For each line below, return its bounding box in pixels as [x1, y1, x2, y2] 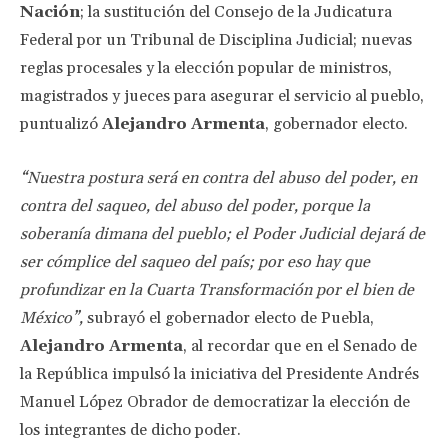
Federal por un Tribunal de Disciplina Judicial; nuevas [20, 30, 412, 50]
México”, [20, 308, 83, 328]
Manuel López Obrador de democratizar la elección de [20, 392, 410, 412]
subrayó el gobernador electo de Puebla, [83, 308, 374, 328]
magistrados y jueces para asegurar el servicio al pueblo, [20, 86, 424, 106]
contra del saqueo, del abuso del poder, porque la [20, 196, 370, 216]
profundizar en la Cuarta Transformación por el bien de [20, 280, 414, 300]
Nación [20, 2, 80, 22]
